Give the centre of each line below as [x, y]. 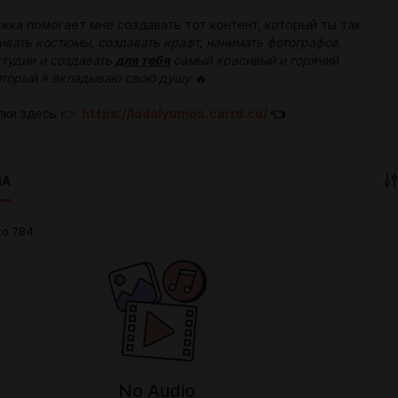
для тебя [143, 61]
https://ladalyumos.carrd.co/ [175, 114]
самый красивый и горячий [254, 61]
